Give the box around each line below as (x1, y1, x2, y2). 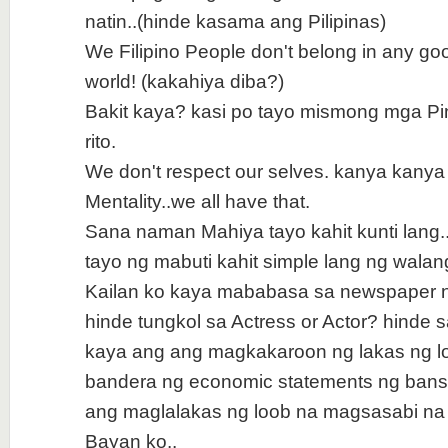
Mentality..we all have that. (84, 191, 310, 212)
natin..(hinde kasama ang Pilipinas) (84, 11, 386, 32)
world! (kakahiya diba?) (84, 71, 284, 92)
